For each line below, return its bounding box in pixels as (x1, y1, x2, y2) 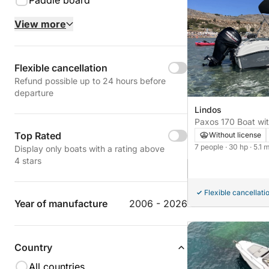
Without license (209, 130, 261, 140)
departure (14, 88, 53, 98)
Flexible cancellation (14, 62, 107, 74)
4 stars (14, 156, 41, 166)
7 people (195, 142, 225, 152)
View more (14, 18, 66, 30)
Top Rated (14, 130, 61, 142)
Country (14, 241, 52, 253)
